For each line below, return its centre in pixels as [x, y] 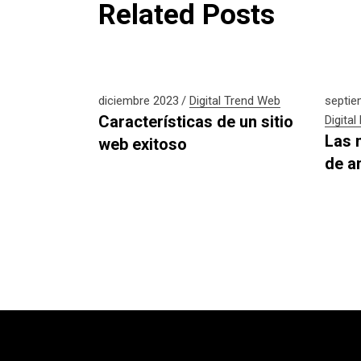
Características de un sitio [196, 122]
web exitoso [143, 145]
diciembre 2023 [139, 101]
